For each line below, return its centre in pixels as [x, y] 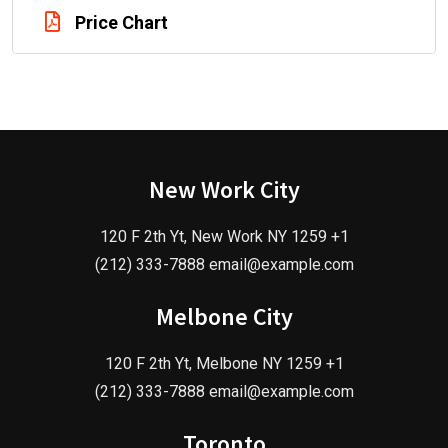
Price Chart [121, 23]
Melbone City [224, 317]
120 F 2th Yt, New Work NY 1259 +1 [224, 237]
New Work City [224, 190]
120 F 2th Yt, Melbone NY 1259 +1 [224, 364]
